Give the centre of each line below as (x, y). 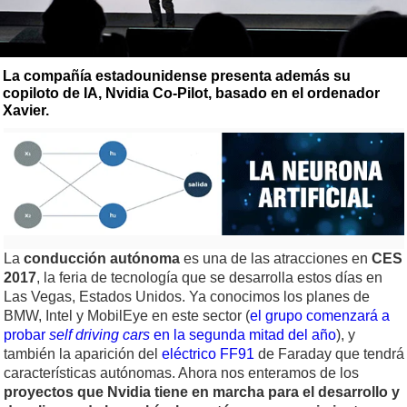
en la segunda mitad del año (243, 335)
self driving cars (99, 335)
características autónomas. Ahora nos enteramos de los (181, 373)
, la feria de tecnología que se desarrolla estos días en (209, 278)
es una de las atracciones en (278, 259)
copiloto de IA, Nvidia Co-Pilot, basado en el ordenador (191, 93)
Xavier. (26, 110)
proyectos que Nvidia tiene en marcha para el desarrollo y (202, 392)
